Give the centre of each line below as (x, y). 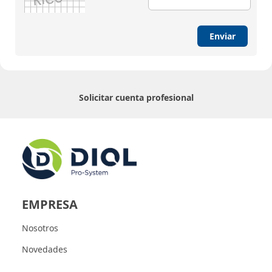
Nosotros (40, 228)
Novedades (44, 249)
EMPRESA (49, 204)
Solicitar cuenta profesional (136, 97)
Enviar (223, 36)
